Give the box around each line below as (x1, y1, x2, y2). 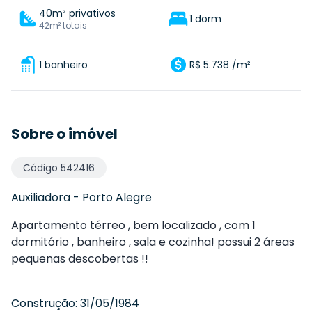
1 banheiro (39, 58, 88, 72)
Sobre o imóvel (11, 124, 118, 143)
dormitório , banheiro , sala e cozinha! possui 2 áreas (11, 234, 295, 250)
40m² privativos (39, 6, 116, 20)
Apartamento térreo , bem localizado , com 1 (11, 217, 256, 233)
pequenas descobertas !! (11, 251, 148, 267)
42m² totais (39, 19, 87, 31)
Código (23, 161, 61, 175)
